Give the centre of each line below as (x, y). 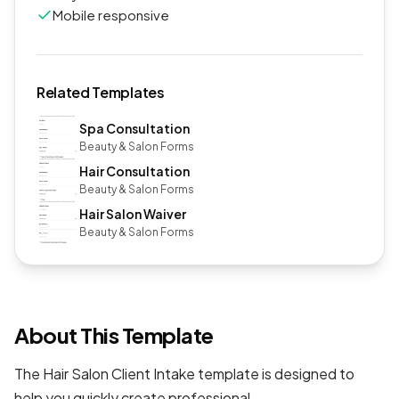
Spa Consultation (134, 128)
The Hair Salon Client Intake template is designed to (184, 374)
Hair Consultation (134, 171)
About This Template (114, 335)
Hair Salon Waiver (133, 213)
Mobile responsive (111, 15)
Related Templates (101, 92)
